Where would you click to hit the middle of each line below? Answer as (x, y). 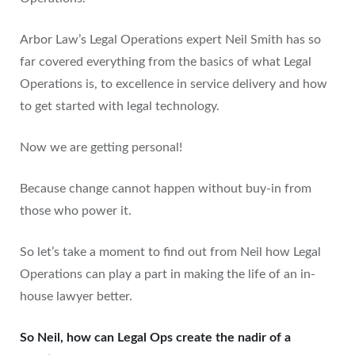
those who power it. (76, 211)
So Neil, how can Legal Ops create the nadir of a (155, 338)
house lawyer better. (76, 296)
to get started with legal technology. (120, 106)
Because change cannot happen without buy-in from (166, 189)
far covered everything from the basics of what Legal (166, 62)
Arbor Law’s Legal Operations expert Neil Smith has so (170, 40)
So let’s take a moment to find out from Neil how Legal (170, 252)
